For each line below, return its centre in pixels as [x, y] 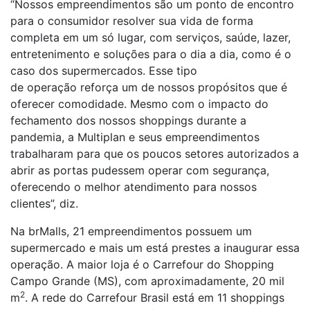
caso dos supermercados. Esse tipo [104, 71]
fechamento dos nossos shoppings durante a [128, 120]
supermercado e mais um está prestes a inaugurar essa [155, 248]
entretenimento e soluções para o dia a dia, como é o [151, 54]
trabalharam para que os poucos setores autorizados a [155, 154]
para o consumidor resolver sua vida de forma [132, 21]
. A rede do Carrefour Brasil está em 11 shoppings [155, 298]
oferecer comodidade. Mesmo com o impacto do [139, 104]
